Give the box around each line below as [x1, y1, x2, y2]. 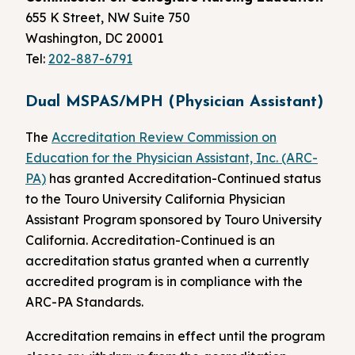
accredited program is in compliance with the [25, 273, 303, 289]
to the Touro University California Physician [25, 190, 285, 207]
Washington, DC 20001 [25, 29, 163, 46]
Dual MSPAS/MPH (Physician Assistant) [25, 94, 323, 110]
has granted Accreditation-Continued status [46, 170, 321, 186]
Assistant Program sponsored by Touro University [25, 211, 322, 227]
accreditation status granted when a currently [25, 252, 309, 269]
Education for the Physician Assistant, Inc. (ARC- [25, 149, 318, 166]
